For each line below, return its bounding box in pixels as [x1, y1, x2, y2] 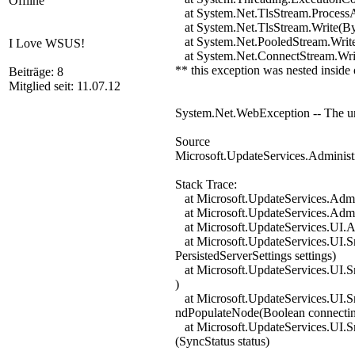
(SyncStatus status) [175, 334, 269, 348]
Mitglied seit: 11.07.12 [9, 79, 120, 93]
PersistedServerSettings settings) [175, 249, 336, 262]
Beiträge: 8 [9, 65, 63, 78]
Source [175, 135, 210, 148]
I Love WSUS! [9, 36, 85, 50]
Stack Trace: [175, 177, 237, 191]
